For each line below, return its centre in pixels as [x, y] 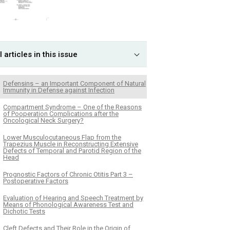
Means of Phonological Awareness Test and [68, 204]
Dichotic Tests [24, 211]
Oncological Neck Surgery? [43, 120]
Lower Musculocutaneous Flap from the [62, 137]
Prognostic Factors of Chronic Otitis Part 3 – [68, 174]
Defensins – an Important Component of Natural [74, 83]
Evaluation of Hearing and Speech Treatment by [73, 198]
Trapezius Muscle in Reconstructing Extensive [71, 144]
